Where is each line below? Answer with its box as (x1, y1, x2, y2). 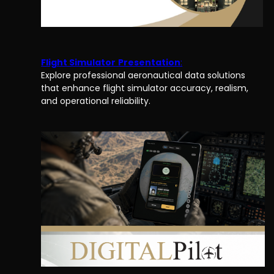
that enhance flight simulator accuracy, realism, (41, 82, 249, 95)
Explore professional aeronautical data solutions (41, 69, 246, 82)
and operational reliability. (41, 95, 151, 108)
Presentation (118, 56, 181, 69)
